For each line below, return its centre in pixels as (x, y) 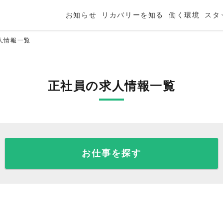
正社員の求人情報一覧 (111, 86)
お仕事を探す (111, 153)
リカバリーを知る (133, 15)
